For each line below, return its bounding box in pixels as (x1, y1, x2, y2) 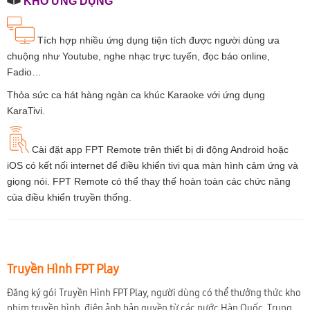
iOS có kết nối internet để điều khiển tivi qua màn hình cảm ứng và (7, 159, 298, 171)
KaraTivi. (7, 104, 45, 116)
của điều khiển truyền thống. (7, 191, 131, 203)
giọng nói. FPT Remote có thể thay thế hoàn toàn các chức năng (7, 175, 291, 187)
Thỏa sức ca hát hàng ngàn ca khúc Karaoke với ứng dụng (7, 89, 265, 100)
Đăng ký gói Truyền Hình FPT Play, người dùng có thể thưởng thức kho (7, 286, 301, 299)
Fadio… (7, 66, 42, 77)
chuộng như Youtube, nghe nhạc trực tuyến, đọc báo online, (7, 50, 270, 62)
